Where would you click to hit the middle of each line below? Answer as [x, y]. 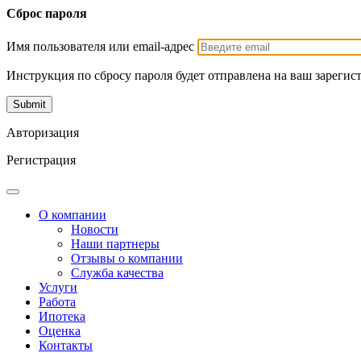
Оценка [60, 330]
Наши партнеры [115, 243]
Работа [57, 301]
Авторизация [43, 132]
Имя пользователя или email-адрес [100, 46]
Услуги [58, 287]
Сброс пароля [47, 14]
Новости [95, 229]
